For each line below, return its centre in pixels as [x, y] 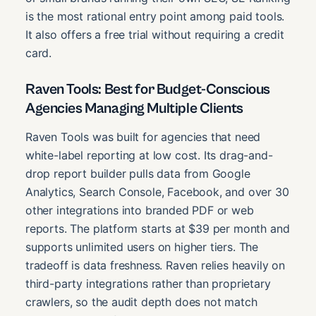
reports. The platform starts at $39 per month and [158, 229]
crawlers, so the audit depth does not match [141, 302]
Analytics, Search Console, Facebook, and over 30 [157, 192]
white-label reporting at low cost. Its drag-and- [149, 155]
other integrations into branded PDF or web [140, 210]
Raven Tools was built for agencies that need [143, 137]
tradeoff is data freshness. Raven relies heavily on [156, 265]
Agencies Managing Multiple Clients [134, 109]
